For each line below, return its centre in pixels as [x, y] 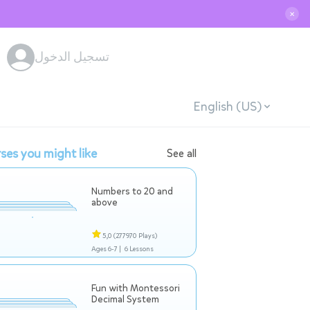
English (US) [227, 106]
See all [182, 153]
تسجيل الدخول [72, 57]
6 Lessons [139, 249]
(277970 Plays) [135, 236]
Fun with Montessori [136, 288]
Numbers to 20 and [132, 191]
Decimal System [125, 299]
